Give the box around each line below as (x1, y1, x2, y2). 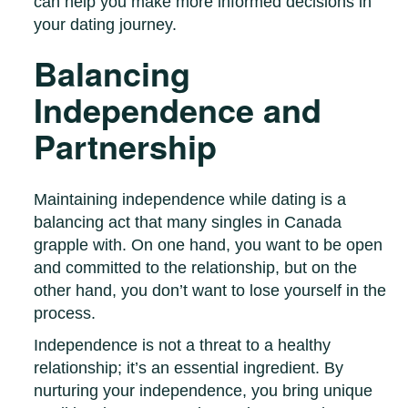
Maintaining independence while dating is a (34, 190, 347, 209)
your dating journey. (34, 15, 178, 35)
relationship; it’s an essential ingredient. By (34, 359, 344, 378)
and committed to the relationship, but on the (34, 259, 358, 278)
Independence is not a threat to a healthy (34, 336, 331, 355)
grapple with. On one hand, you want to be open (34, 236, 383, 255)
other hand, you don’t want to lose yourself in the (34, 281, 387, 301)
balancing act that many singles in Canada (34, 213, 342, 232)
